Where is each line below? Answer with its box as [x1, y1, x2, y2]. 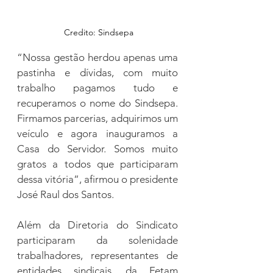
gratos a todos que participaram [17, 157, 178, 170]
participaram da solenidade [17, 233, 178, 246]
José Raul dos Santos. [17, 188, 114, 200]
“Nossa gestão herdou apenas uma [17, 51, 178, 63]
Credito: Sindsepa [64, 26, 133, 38]
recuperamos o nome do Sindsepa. [17, 96, 178, 109]
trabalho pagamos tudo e [17, 81, 178, 94]
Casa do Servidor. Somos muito [17, 142, 178, 155]
